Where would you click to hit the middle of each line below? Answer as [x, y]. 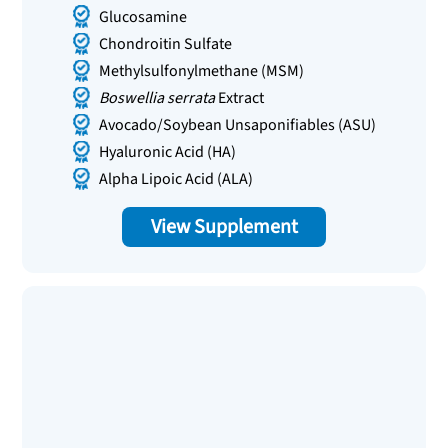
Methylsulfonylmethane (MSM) [202, 70]
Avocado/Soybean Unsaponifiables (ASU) [238, 125]
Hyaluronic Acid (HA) [168, 152]
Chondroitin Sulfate [166, 43]
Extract [240, 97]
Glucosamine [143, 16]
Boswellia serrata [157, 97]
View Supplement [224, 227]
